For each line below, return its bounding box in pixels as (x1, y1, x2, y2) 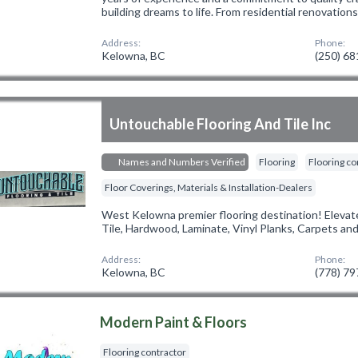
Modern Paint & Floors (100, 312, 248, 331)
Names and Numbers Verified (117, 155, 246, 168)
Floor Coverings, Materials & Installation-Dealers (105, 181, 313, 193)
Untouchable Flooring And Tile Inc (109, 114, 332, 133)
